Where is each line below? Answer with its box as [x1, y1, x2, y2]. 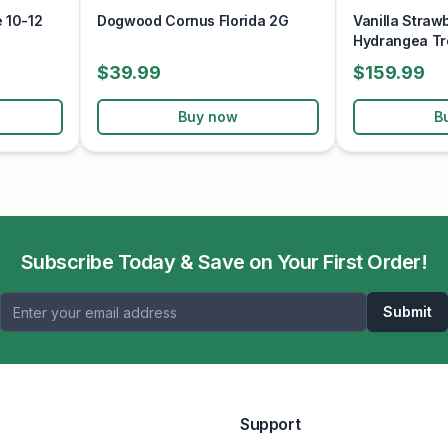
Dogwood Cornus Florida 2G [97, 12, 289, 29]
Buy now [178, 108, 238, 125]
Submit [383, 303, 432, 320]
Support [240, 414, 301, 434]
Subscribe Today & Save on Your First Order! [20, 250, 428, 274]
